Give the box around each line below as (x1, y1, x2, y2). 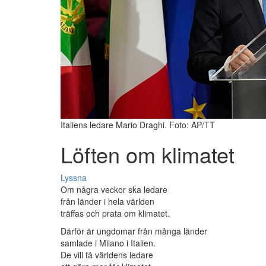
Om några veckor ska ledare (61, 183, 167, 196)
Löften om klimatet (61, 139, 235, 170)
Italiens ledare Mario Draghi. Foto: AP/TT (61, 119, 215, 131)
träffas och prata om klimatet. (61, 207, 170, 220)
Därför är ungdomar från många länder (61, 225, 207, 237)
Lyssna (61, 172, 87, 184)
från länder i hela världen (61, 195, 154, 208)
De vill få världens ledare (61, 249, 153, 261)
